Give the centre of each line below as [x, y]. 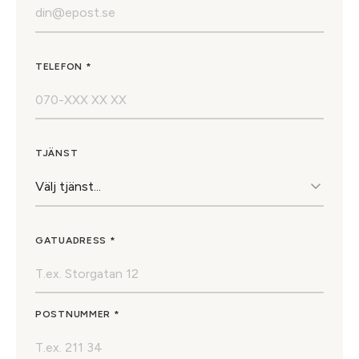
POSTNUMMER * [78, 315]
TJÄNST [57, 153]
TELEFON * [64, 66]
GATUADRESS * [76, 240]
